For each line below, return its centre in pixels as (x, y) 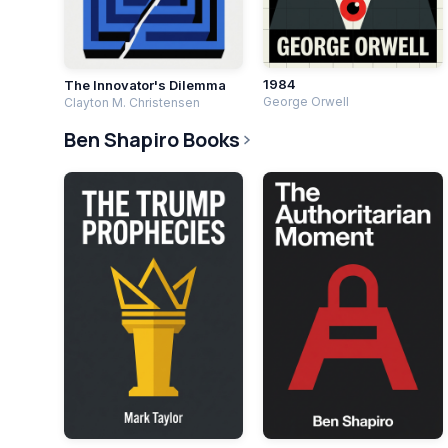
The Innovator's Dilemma (145, 85)
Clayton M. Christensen (132, 103)
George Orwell (306, 101)
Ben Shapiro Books (152, 139)
